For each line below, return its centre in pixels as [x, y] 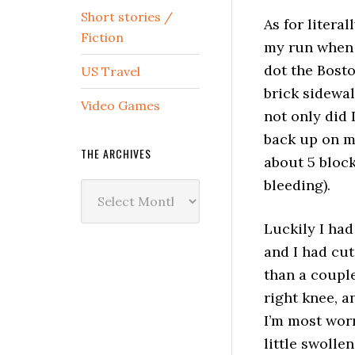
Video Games [120, 105]
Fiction [102, 37]
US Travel [111, 71]
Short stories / [127, 17]
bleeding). [297, 185]
